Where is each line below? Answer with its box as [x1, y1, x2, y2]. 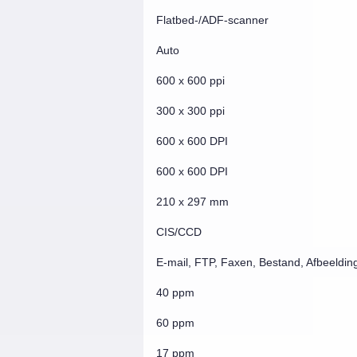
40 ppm [155, 286, 194, 299]
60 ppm [155, 316, 194, 329]
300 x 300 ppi [155, 104, 225, 117]
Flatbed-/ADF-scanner [155, 14, 269, 26]
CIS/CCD [155, 226, 202, 238]
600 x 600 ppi [155, 74, 225, 87]
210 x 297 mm [155, 195, 229, 208]
